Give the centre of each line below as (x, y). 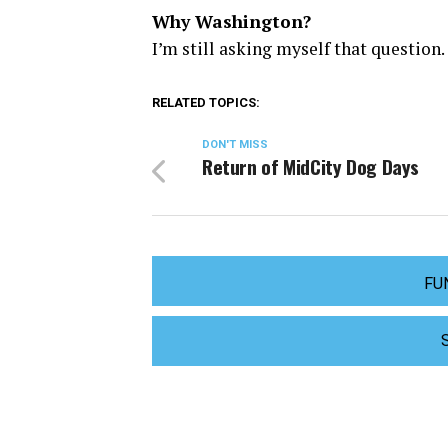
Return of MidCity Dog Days (311, 166)
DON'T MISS (235, 144)
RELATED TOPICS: (206, 102)
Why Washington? (231, 21)
